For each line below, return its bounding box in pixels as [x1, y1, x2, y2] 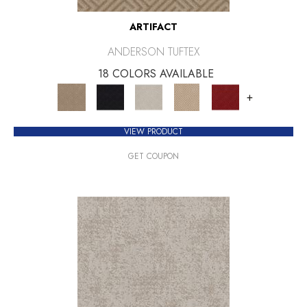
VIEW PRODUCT [124, 125, 183, 138]
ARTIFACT [130, 19, 177, 34]
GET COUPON [128, 149, 179, 162]
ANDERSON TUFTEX [107, 43, 200, 60]
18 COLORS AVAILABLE [97, 65, 214, 82]
